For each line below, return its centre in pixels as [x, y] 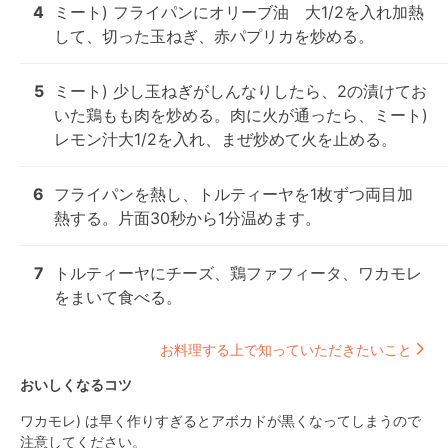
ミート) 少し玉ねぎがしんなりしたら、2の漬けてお [240, 91]
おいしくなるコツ [76, 384]
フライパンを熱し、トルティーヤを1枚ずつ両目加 [233, 194]
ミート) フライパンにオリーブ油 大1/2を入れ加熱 [239, 12]
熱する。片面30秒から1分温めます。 [187, 218]
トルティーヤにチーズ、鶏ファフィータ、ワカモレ [238, 273]
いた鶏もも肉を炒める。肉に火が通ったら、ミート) [241, 115]
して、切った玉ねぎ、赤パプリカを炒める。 [214, 36]
